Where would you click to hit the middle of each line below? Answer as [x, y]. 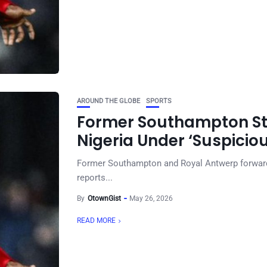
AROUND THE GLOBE [108, 101]
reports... [95, 178]
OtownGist [104, 198]
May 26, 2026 [151, 198]
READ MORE [96, 221]
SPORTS [159, 101]
